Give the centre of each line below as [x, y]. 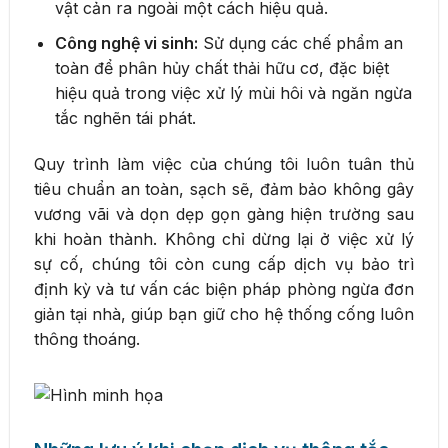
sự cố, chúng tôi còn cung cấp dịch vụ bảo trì [224, 263]
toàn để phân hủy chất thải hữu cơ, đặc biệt [221, 67]
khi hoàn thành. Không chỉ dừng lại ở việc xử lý [224, 238]
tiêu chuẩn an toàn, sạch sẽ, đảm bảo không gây [224, 188]
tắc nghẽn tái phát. [125, 117]
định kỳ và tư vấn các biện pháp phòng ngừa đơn [224, 288]
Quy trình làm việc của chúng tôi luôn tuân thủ [224, 163]
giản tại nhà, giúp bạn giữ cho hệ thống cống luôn [224, 313]
